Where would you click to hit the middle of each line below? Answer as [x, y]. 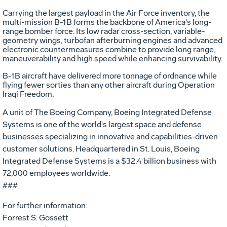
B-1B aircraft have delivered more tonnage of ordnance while [110, 75]
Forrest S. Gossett [35, 217]
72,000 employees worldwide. [56, 173]
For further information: [45, 205]
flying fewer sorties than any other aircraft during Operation [109, 85]
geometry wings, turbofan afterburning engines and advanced [112, 40]
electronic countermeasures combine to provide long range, [109, 49]
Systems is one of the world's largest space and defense [102, 124]
